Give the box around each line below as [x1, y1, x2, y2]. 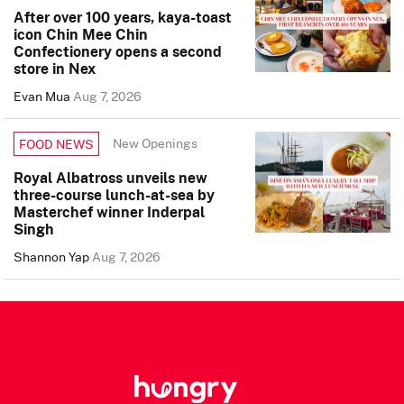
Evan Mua [14, 86, 73, 106]
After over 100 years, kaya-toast [14, 5, 232, 28]
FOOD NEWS [19, 133, 94, 153]
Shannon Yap [14, 246, 92, 266]
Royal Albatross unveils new [14, 166, 207, 188]
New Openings [113, 133, 197, 153]
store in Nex [14, 57, 96, 79]
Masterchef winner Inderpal [14, 200, 205, 223]
